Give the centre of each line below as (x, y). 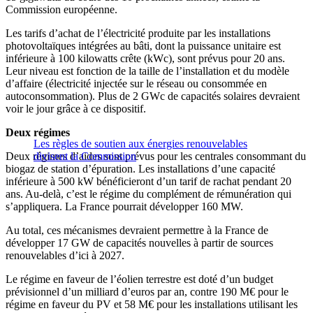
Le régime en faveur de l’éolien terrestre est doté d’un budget (139, 279)
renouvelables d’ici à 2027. (65, 256)
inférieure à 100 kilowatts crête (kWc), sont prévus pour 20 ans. (145, 59)
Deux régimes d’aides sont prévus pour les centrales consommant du (156, 156)
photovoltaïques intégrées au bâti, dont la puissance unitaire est (143, 46)
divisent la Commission (85, 156)
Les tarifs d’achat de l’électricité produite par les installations (138, 34)
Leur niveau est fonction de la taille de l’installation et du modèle (147, 71)
